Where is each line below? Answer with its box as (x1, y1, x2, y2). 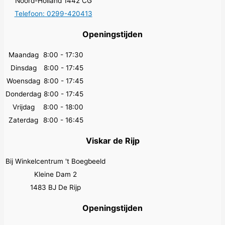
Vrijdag (12, 103, 35, 111)
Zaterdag (9, 116, 38, 125)
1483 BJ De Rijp (30, 183, 81, 192)
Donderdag (6, 90, 41, 98)
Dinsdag (10, 64, 37, 72)
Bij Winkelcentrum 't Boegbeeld (6, 157, 105, 166)
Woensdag (7, 77, 40, 85)
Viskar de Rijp (85, 136, 140, 146)
